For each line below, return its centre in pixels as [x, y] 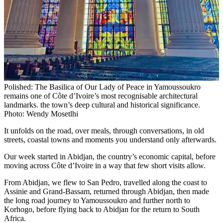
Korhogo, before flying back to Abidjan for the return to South [102, 210]
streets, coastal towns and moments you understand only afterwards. [110, 140]
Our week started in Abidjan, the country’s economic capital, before [110, 157]
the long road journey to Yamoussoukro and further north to [97, 201]
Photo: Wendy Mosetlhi [41, 114]
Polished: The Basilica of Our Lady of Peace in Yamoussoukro [102, 87]
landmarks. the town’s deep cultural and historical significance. [102, 105]
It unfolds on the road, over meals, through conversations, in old [104, 131]
